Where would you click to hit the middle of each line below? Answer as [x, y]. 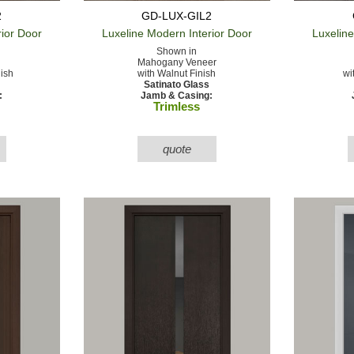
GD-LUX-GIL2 [177, 15]
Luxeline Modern [143, 33]
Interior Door [218, 33]
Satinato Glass [177, 84]
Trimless [177, 106]
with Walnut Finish [177, 73]
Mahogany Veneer [177, 62]
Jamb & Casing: [177, 95]
